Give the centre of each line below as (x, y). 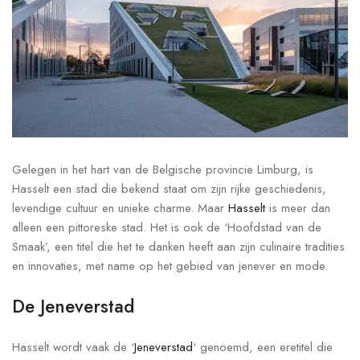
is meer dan (300, 209)
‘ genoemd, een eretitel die (263, 348)
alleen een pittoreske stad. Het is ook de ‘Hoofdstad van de (167, 228)
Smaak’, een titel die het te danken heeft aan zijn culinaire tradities (178, 247)
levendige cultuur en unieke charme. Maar (120, 209)
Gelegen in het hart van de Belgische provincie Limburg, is (163, 170)
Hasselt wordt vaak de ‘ (73, 348)
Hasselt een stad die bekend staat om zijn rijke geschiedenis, (169, 189)
